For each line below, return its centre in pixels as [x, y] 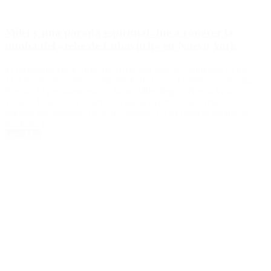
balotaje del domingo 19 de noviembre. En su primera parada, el [127, 113]
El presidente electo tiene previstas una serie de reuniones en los [126, 69]
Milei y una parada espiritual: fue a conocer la [119, 33]
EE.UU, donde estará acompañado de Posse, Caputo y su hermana [132, 80]
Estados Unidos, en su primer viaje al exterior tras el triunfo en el [128, 102]
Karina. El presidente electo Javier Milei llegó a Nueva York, [120, 91]
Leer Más [23, 134]
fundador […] [31, 123]
